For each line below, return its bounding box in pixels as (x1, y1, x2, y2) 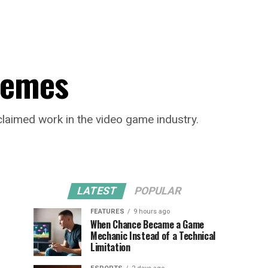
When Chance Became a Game (90, 217, 204, 232)
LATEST (75, 185, 118, 197)
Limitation (90, 240, 130, 254)
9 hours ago (133, 208, 170, 215)
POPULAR (133, 185, 183, 197)
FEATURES (90, 208, 124, 215)
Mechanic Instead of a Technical (90, 229, 216, 243)
